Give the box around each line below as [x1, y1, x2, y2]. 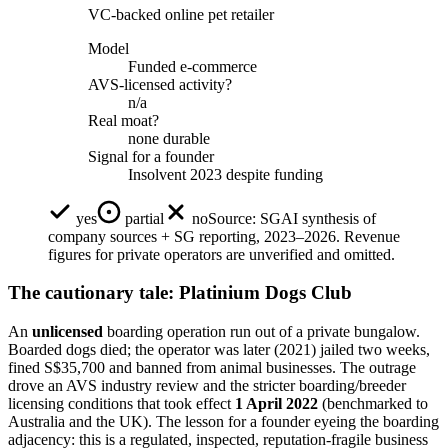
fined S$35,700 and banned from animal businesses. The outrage [8, 359, 416, 377]
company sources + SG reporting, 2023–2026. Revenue [48, 227, 400, 245]
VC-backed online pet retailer [88, 5, 274, 23]
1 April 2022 [235, 395, 318, 413]
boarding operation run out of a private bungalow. [103, 323, 420, 341]
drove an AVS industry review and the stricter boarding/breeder [8, 377, 406, 395]
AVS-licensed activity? [88, 75, 232, 93]
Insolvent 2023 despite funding [128, 165, 323, 183]
